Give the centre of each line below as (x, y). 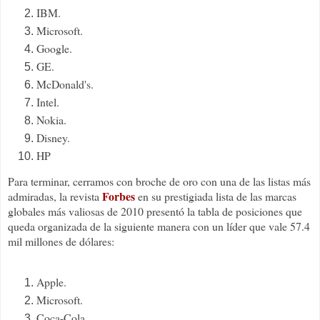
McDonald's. (65, 84)
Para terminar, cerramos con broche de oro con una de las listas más (159, 181)
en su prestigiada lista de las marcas (216, 196)
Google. (54, 48)
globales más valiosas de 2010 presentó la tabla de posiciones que (155, 211)
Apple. (51, 282)
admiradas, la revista (55, 196)
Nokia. (51, 119)
